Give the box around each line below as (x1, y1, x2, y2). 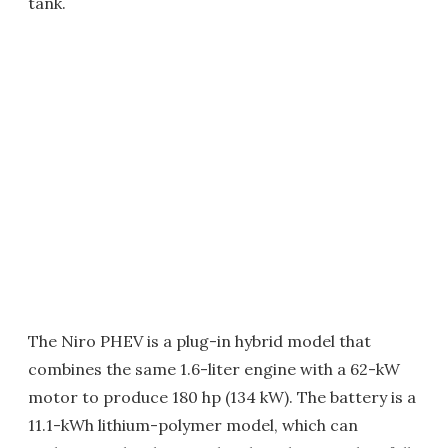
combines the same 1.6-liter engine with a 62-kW (28, 358, 400, 379)
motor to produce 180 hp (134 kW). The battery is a (28, 386, 416, 407)
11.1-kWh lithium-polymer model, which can (28, 414, 358, 435)
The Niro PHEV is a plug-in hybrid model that (28, 330, 371, 351)
